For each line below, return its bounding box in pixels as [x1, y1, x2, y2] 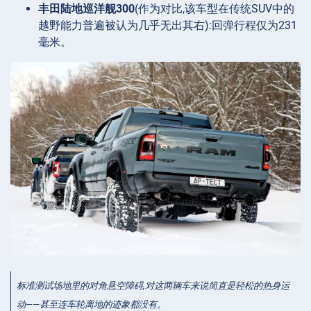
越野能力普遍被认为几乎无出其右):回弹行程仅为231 [38, 19, 297, 33]
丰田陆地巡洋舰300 [38, 2, 135, 16]
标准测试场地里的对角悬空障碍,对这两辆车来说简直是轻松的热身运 [17, 280, 289, 292]
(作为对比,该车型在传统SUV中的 [135, 2, 294, 16]
